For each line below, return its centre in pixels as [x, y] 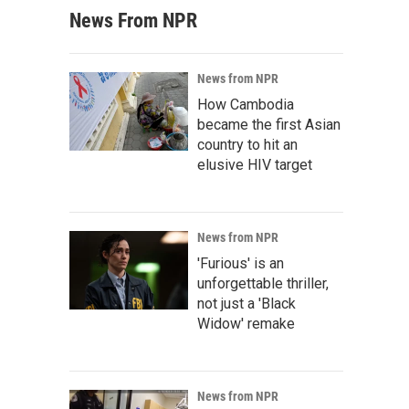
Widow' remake [246, 324]
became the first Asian [269, 125]
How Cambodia [246, 105]
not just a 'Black [246, 304]
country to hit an [247, 145]
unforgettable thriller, [263, 283]
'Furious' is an [241, 263]
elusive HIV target [255, 165]
